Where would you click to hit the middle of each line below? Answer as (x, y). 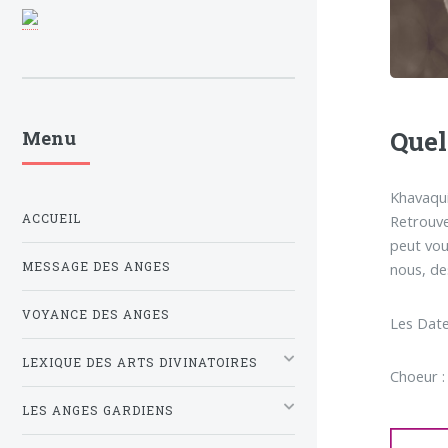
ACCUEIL (51, 218)
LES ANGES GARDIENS (98, 410)
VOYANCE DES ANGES (96, 314)
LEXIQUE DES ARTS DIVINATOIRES (140, 362)
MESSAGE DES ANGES (96, 266)
